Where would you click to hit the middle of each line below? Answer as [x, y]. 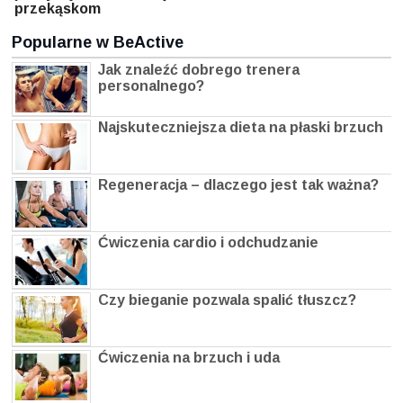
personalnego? [151, 86]
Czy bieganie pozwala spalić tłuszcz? [227, 300]
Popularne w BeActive [98, 43]
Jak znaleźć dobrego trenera [199, 70]
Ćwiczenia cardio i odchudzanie [208, 243]
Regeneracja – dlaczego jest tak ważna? [238, 185]
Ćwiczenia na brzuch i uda [189, 358]
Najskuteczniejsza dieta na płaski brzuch [241, 128]
